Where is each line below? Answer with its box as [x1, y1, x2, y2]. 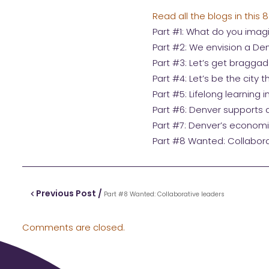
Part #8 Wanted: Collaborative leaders [104, 189, 225, 199]
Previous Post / [34, 187, 104, 199]
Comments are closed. [22, 221, 125, 234]
